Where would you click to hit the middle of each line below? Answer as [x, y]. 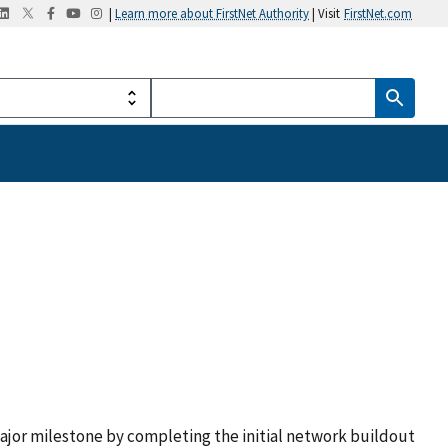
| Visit [324, 13]
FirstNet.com [378, 13]
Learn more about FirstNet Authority [212, 13]
